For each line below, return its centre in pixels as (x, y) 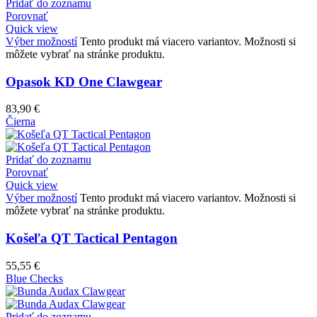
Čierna (21, 122)
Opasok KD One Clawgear (84, 81)
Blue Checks (34, 278)
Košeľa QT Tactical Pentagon (92, 238)
